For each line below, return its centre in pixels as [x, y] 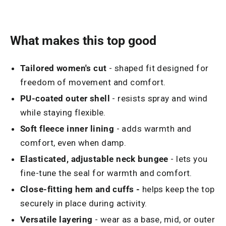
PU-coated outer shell [65, 99]
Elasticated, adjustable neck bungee [94, 159]
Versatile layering [56, 220]
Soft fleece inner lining [67, 129]
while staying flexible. [63, 113]
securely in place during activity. [84, 204]
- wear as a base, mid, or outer [154, 220]
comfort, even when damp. [73, 143]
